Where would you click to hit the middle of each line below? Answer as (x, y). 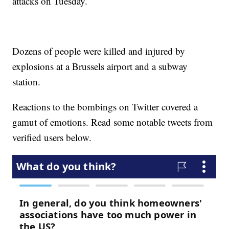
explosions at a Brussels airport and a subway (100, 66)
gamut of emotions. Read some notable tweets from (113, 122)
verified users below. (52, 138)
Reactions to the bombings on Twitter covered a (105, 107)
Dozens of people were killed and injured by (99, 51)
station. (27, 82)
